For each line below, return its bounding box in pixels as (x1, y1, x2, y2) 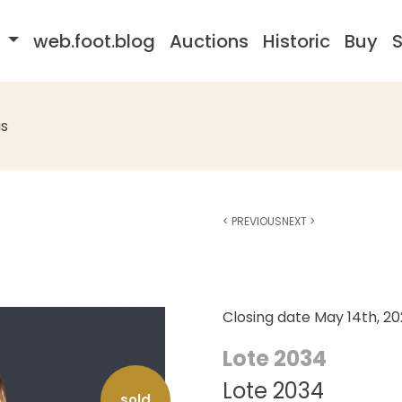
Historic (262, 28, 330, 54)
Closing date (223, 307, 314, 328)
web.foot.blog (32, 28, 155, 54)
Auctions (169, 28, 249, 54)
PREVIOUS (229, 214, 282, 229)
